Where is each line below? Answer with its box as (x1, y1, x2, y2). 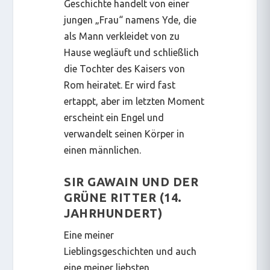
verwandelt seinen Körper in (64, 128, 185, 140)
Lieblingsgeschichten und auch (64, 245, 197, 257)
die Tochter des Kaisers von (64, 63, 186, 75)
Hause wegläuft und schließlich (64, 47, 199, 58)
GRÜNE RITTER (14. (64, 190, 182, 204)
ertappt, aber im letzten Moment (64, 96, 205, 107)
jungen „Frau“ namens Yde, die (64, 14, 197, 26)
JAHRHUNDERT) (64, 206, 163, 220)
